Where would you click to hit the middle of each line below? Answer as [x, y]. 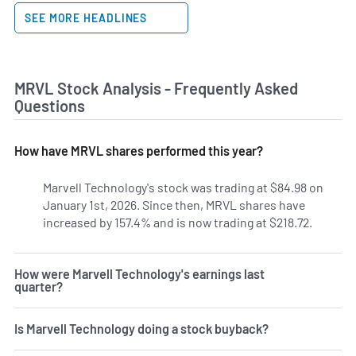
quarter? [39, 286]
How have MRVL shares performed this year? [139, 150]
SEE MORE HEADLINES [88, 18]
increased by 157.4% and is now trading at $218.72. [178, 222]
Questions [50, 106]
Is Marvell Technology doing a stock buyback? [141, 328]
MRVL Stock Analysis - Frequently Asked [156, 89]
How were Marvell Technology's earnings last [139, 273]
